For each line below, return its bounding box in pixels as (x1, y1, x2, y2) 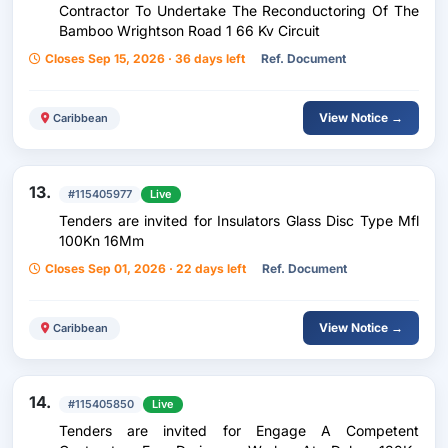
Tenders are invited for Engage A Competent (59, 422, 419, 439)
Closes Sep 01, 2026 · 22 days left (45, 261, 246, 276)
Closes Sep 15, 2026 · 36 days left (45, 51, 245, 66)
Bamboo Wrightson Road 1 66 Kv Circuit (59, 22, 320, 39)
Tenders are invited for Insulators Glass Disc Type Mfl (59, 212, 419, 229)
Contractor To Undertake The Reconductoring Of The (59, 2, 419, 19)
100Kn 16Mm (59, 232, 144, 249)
